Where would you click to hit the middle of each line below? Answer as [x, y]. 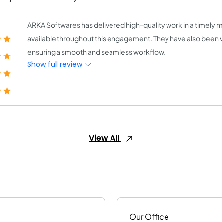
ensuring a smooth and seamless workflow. [96, 52]
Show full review [56, 64]
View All [105, 138]
